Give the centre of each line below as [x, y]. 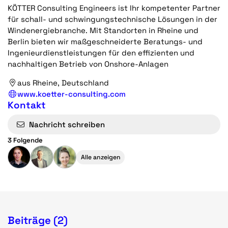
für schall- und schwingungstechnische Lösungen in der [112, 19]
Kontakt [27, 105]
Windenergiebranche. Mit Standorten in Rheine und [103, 30]
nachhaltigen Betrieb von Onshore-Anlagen [88, 64]
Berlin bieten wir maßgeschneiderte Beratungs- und [105, 41]
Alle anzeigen [101, 157]
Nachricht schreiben [67, 124]
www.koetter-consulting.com [71, 94]
